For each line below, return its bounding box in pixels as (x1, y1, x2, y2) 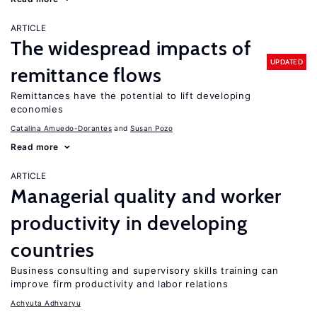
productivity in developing (11, 211, 248, 235)
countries (11, 238, 95, 262)
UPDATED (270, 57, 303, 67)
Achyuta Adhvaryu (11, 299, 81, 307)
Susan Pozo (130, 124, 173, 132)
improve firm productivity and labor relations (11, 278, 229, 289)
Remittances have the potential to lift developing (11, 90, 251, 101)
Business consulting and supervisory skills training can (11, 265, 279, 276)
